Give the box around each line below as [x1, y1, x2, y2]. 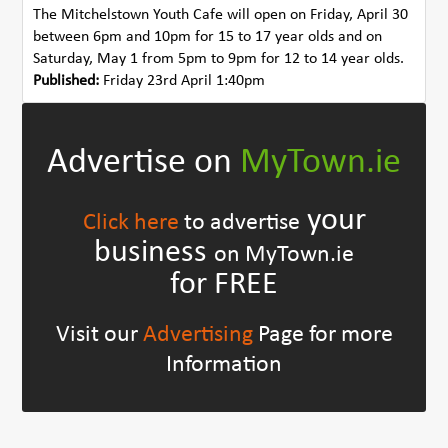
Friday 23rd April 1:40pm [99, 72, 266, 89]
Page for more [252, 322, 393, 347]
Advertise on [47, 144, 240, 181]
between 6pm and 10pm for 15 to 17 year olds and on [33, 28, 383, 45]
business [94, 236, 214, 269]
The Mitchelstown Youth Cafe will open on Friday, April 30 [33, 6, 409, 23]
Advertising [142, 322, 253, 347]
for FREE [170, 268, 278, 301]
